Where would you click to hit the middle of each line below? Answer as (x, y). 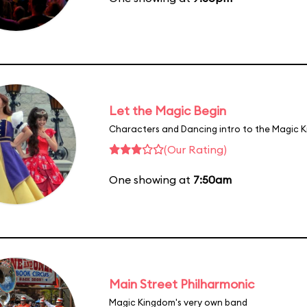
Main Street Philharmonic (182, 284)
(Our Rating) (195, 149)
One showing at (151, 179)
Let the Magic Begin (168, 110)
